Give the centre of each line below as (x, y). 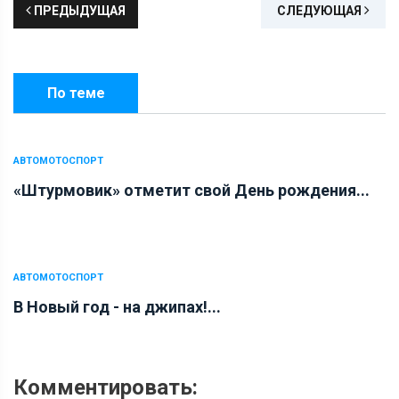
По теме (76, 93)
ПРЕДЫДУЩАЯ (78, 10)
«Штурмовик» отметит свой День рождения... (191, 190)
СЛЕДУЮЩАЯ (321, 10)
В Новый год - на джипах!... (117, 306)
